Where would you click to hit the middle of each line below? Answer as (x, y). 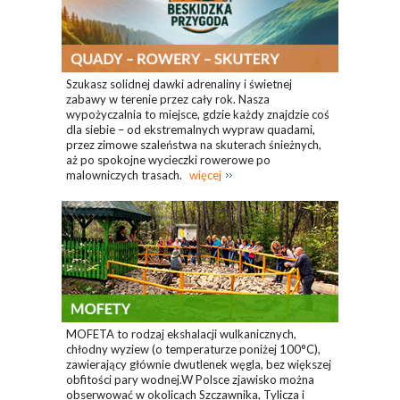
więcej (205, 175)
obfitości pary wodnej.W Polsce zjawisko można (190, 379)
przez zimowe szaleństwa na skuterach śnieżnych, (194, 145)
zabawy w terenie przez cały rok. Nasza (168, 100)
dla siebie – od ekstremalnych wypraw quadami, (191, 130)
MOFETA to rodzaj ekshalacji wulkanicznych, (181, 333)
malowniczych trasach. (125, 175)
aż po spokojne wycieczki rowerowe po (168, 160)
